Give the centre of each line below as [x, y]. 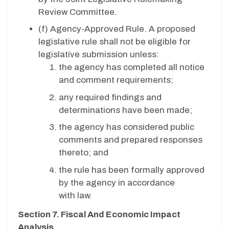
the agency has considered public [127, 127]
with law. [76, 195]
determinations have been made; [127, 110]
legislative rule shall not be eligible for [114, 42]
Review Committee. [79, 12]
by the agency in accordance [117, 182]
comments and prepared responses [131, 140]
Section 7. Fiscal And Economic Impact [99, 214]
